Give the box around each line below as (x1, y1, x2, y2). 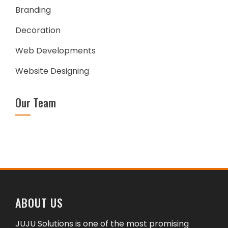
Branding (15, 4, 51, 16)
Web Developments (15, 45, 96, 56)
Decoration (15, 24, 61, 36)
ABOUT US (15, 194, 63, 211)
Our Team (15, 94, 56, 110)
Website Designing (15, 65, 89, 77)
